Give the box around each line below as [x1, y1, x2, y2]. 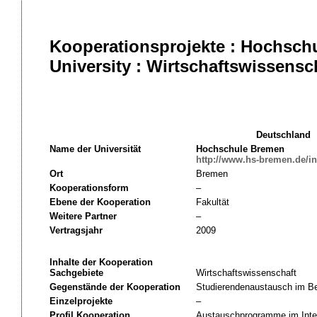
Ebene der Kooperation [49, 197, 151, 207]
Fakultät [195, 197, 229, 207]
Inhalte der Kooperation [49, 257, 153, 267]
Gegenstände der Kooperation [49, 282, 180, 292]
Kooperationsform [49, 183, 129, 193]
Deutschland [256, 129, 311, 140]
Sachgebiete [49, 267, 103, 278]
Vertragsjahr [49, 225, 103, 236]
